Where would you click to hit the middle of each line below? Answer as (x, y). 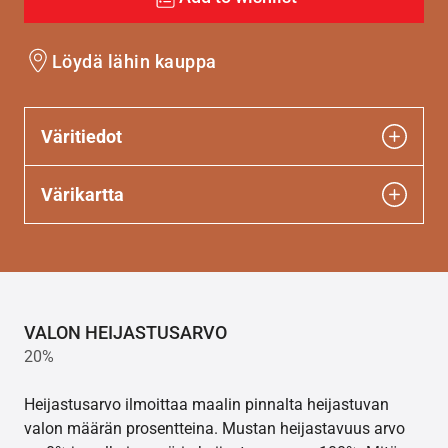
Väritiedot (81, 137)
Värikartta (82, 195)
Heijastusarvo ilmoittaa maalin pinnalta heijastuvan (206, 405)
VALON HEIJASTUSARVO (125, 333)
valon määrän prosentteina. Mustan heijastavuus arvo (214, 429)
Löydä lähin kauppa (134, 61)
